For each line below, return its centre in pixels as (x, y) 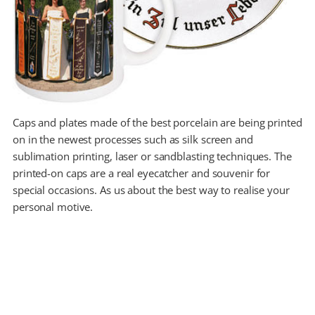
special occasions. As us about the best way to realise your (151, 190)
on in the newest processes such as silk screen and (133, 140)
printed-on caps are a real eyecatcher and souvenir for (141, 173)
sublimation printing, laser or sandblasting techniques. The (152, 156)
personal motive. (53, 207)
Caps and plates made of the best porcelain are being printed (157, 123)
